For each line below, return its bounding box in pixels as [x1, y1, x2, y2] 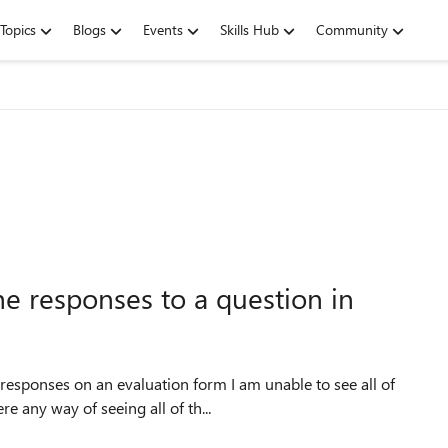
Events [143, 20, 183, 39]
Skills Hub [220, 20, 279, 39]
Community [316, 20, 388, 39]
